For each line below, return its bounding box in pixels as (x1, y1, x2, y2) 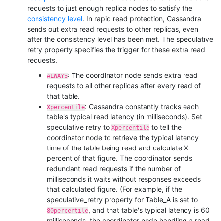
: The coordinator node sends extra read (68, 71, 198, 79)
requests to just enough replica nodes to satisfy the (27, 3, 192, 12)
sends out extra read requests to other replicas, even (27, 24, 198, 33)
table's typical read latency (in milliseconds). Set (47, 112, 202, 121)
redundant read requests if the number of (47, 164, 181, 173)
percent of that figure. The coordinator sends (47, 153, 192, 162)
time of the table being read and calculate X (47, 143, 188, 152)
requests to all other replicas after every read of (47, 81, 201, 90)
